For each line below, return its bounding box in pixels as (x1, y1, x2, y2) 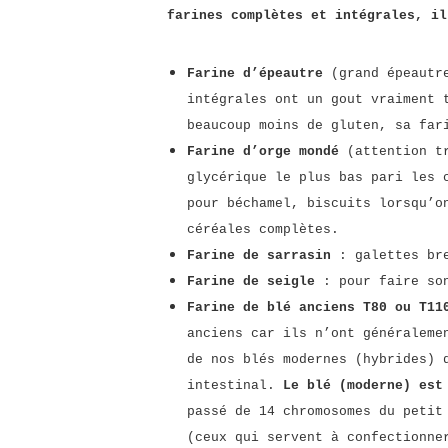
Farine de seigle (187, 274, 315, 289)
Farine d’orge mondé (187, 144, 339, 159)
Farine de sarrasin (187, 248, 331, 263)
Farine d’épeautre (187, 66, 323, 81)
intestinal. (187, 378, 275, 393)
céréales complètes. (187, 222, 339, 237)
